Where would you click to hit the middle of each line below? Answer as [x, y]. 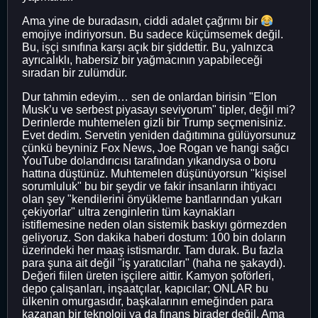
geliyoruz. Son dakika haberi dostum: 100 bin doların [154, 237]
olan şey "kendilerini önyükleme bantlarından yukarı [152, 199]
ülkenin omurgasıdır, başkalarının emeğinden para [148, 301]
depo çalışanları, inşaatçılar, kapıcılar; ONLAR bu [145, 288]
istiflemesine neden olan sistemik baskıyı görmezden [154, 224]
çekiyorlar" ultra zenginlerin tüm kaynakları [128, 212]
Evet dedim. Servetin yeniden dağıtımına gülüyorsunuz [159, 135]
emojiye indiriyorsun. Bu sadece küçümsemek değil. [153, 34]
